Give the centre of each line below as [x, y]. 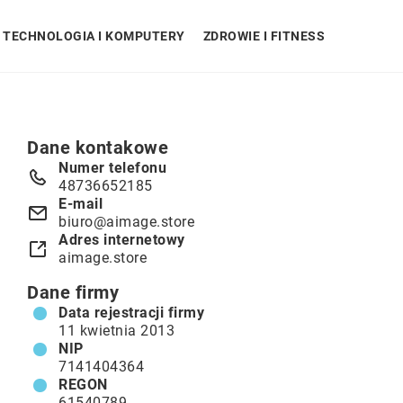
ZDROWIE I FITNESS [264, 36]
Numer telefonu [112, 168]
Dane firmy [73, 292]
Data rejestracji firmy [131, 313]
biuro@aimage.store [126, 222]
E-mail [81, 204]
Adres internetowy [122, 240]
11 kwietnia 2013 [116, 331]
